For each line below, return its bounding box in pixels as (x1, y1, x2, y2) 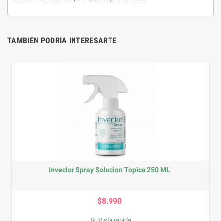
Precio (89, 190, 111, 199)
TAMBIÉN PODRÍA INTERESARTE (7, 36, 117, 45)
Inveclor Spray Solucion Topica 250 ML (28, 166, 149, 174)
